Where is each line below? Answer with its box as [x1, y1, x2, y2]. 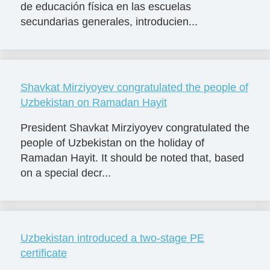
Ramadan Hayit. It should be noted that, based [20, 151, 244, 164]
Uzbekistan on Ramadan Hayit [20, 96, 167, 108]
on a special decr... [20, 166, 111, 179]
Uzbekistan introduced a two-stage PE [20, 232, 204, 245]
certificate [20, 247, 67, 260]
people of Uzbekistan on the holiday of [20, 136, 204, 149]
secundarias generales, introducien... [20, 15, 198, 28]
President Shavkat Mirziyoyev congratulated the [20, 121, 250, 134]
